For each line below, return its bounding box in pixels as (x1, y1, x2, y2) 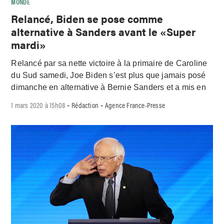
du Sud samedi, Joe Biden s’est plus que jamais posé (11, 70, 206, 79)
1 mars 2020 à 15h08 (11, 99, 65, 110)
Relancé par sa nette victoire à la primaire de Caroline (11, 58, 207, 67)
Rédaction (71, 99, 99, 110)
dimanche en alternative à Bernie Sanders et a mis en (11, 82, 206, 91)
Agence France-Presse (105, 99, 165, 110)
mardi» (11, 37, 46, 52)
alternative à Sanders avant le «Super (11, 24, 196, 39)
